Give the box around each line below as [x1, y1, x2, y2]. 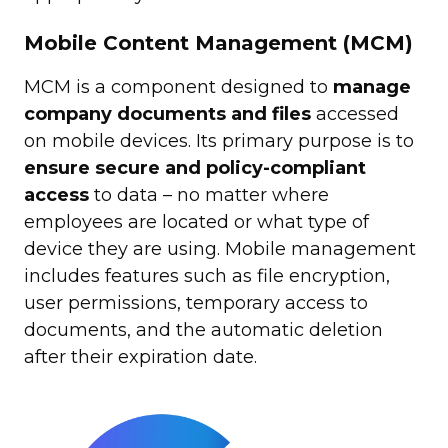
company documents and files [24, 102, 311, 125]
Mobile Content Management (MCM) [24, 30, 413, 55]
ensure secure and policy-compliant [24, 156, 366, 179]
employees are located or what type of [24, 210, 369, 233]
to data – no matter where [89, 183, 329, 206]
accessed [311, 102, 399, 125]
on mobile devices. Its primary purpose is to [24, 129, 414, 152]
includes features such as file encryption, [24, 264, 390, 287]
